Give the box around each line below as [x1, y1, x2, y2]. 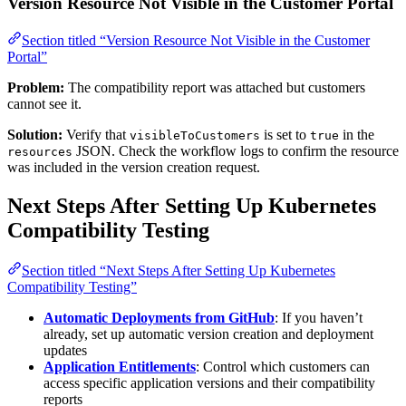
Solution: [7, 126, 63, 142]
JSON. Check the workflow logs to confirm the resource [72, 142, 399, 159]
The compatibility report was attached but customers [64, 79, 365, 95]
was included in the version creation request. [7, 159, 260, 175]
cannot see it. [7, 95, 82, 111]
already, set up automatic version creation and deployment [43, 325, 373, 342]
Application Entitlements [43, 358, 196, 374]
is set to [260, 126, 310, 142]
